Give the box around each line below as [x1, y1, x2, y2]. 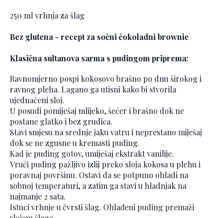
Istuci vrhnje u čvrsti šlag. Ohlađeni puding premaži [10, 202, 194, 213]
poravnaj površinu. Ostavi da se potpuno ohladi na [10, 170, 188, 181]
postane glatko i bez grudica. [10, 116, 112, 127]
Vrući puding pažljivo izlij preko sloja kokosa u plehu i [10, 159, 200, 170]
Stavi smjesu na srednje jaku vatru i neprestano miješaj [10, 127, 202, 138]
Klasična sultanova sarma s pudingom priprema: [10, 53, 188, 64]
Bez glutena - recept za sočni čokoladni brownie [10, 32, 189, 42]
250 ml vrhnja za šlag [10, 10, 85, 21]
